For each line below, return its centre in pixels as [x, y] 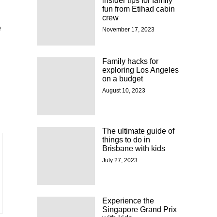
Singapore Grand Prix [139, 210]
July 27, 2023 [120, 161]
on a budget [123, 79]
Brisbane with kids [134, 149]
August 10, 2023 [124, 91]
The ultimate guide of [138, 131]
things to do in [126, 140]
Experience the [128, 201]
